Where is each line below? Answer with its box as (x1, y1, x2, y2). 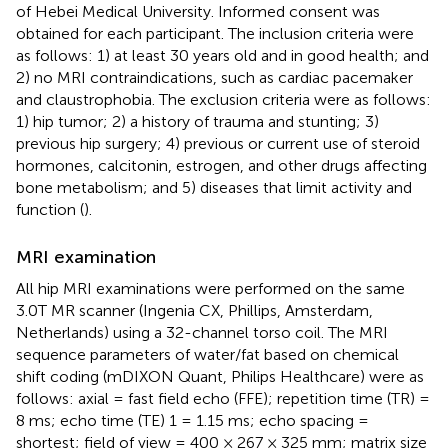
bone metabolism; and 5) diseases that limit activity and (16, 177, 412, 197)
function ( (16, 199, 84, 219)
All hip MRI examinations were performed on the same (16, 278, 405, 298)
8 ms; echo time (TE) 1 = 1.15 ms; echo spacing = (16, 410, 369, 430)
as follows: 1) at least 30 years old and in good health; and (16, 45, 429, 65)
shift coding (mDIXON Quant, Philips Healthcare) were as (16, 366, 424, 386)
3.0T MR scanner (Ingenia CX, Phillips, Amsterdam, (16, 300, 373, 320)
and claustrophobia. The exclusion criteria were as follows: (16, 89, 431, 109)
